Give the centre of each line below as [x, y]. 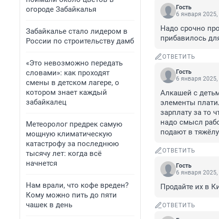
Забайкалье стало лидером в [77, 31]
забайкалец [46, 102]
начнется [42, 163]
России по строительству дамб [80, 41]
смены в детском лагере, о [73, 83]
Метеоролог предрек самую [74, 124]
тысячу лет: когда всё [64, 153]
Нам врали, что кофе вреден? [77, 185]
